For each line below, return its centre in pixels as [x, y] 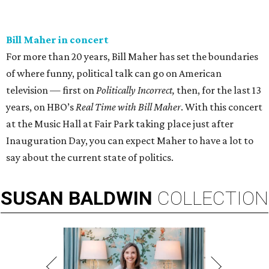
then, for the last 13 [219, 90]
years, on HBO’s [41, 107]
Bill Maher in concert [57, 40]
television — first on [51, 90]
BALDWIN [110, 198]
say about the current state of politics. [90, 158]
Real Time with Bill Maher [128, 107]
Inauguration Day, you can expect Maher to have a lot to [130, 141]
